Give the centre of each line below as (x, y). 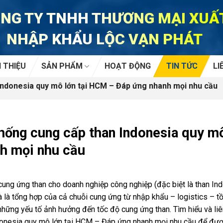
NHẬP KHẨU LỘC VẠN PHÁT (104, 39)
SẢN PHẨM (62, 66)
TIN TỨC (182, 66)
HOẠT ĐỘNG (128, 66)
